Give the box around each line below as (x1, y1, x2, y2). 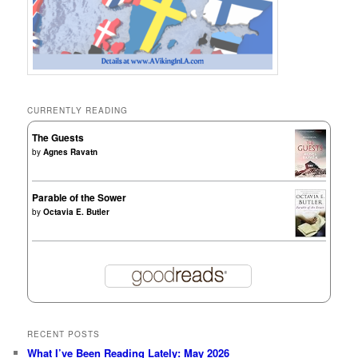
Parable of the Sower (32, 190, 127, 205)
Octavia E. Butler (43, 206, 110, 218)
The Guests (32, 130, 85, 145)
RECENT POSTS (27, 328, 101, 340)
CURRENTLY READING (27, 105, 129, 117)
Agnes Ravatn (43, 146, 98, 158)
